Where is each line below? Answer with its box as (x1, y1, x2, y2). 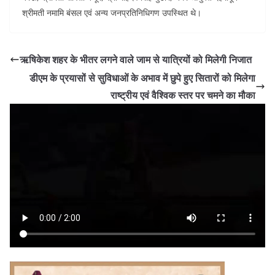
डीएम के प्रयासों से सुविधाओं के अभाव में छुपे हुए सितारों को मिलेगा (29, 71, 255, 85)
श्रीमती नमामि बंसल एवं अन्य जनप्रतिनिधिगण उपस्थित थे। (22, 6, 201, 18)
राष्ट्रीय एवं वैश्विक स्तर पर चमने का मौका (110, 88, 255, 102)
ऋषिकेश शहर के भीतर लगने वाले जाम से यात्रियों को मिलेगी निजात (20, 52, 252, 66)
